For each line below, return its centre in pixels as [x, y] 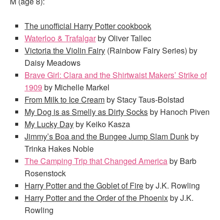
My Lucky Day [49, 124]
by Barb [182, 161]
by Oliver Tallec [124, 38]
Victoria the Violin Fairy [65, 50]
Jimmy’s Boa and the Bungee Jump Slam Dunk [107, 136]
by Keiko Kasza [102, 124]
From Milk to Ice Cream [65, 99]
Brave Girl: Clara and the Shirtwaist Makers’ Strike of [116, 75]
